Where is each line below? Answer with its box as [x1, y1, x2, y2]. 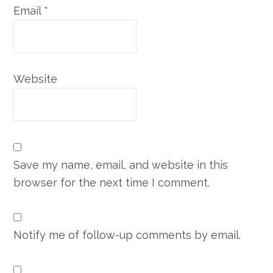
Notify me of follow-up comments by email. [13, 228, 241, 241]
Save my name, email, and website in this [13, 158, 229, 171]
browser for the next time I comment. [13, 175, 210, 189]
